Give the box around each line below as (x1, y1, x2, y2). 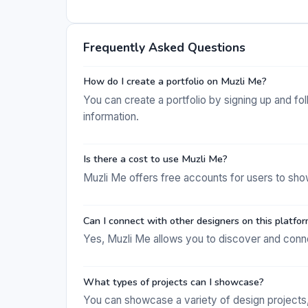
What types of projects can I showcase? (83, 274, 264, 289)
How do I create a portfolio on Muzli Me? (83, 74, 267, 89)
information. (83, 109, 139, 123)
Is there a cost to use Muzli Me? (83, 152, 228, 166)
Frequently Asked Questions (83, 38, 245, 56)
